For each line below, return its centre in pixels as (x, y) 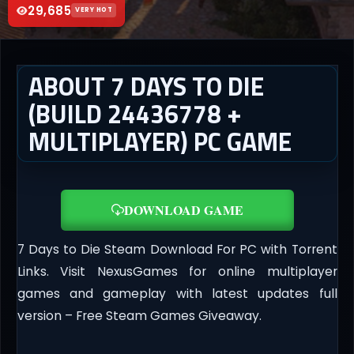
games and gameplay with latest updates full (177, 294)
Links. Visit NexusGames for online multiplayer (177, 272)
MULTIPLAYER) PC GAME (160, 141)
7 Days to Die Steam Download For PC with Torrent (177, 250)
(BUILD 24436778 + (135, 113)
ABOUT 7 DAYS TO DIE (146, 86)
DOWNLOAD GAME (183, 210)
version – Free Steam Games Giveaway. (139, 316)
